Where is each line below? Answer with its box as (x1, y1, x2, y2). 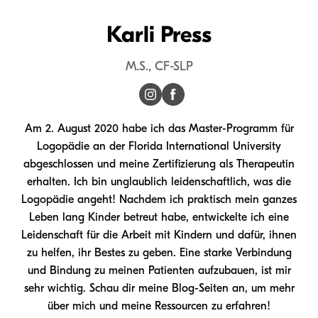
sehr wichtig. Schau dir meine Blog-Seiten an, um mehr (23, 282, 295, 295)
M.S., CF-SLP (125, 59, 193, 74)
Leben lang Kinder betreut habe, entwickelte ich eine (29, 211, 289, 224)
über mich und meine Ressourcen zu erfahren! (48, 300, 270, 312)
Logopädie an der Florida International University (37, 140, 281, 153)
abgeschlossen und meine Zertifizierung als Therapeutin (23, 158, 295, 170)
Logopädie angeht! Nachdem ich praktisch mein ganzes (21, 193, 297, 206)
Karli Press (106, 21, 212, 48)
